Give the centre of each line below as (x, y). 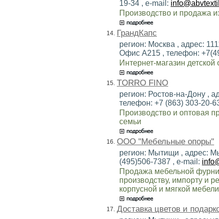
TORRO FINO (142, 83)
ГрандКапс (137, 33)
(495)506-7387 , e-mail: (161, 161)
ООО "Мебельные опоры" (165, 141)
